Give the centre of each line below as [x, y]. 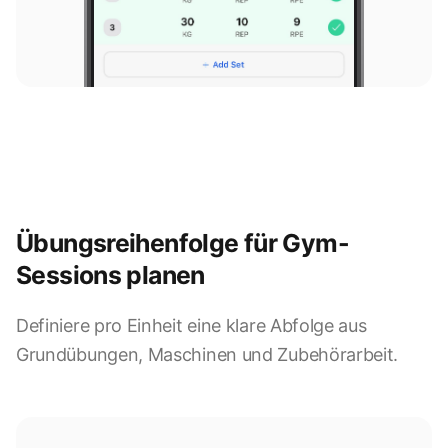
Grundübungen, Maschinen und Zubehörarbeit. [207, 355]
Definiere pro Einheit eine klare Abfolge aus [191, 326]
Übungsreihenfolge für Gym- [182, 243]
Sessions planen [110, 275]
